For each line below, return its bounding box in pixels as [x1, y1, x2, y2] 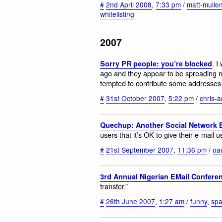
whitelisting [100, 9, 134, 19]
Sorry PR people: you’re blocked [100, 58, 212, 68]
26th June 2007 [106, 196, 155, 207]
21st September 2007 [106, 145, 173, 155]
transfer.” [100, 180, 128, 191]
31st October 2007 [106, 93, 165, 104]
